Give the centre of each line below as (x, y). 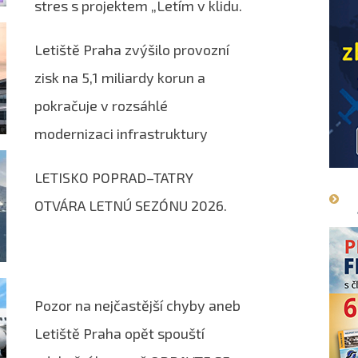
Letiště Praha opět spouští (119, 333)
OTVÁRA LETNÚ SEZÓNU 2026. (131, 205)
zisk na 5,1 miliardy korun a (120, 77)
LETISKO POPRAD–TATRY (114, 177)
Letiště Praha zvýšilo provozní (132, 49)
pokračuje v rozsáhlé (101, 105)
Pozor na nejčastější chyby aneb (137, 305)
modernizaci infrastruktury (121, 133)
